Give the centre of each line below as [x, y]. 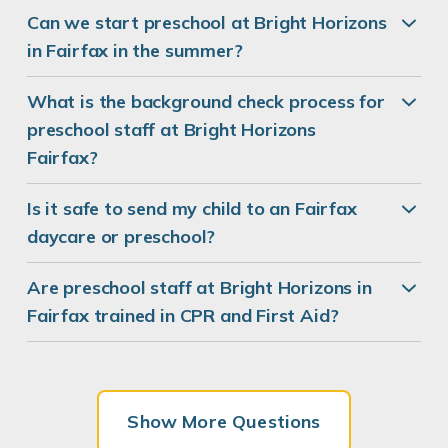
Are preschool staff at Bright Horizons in [199, 288]
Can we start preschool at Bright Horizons [207, 23]
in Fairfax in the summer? [135, 51]
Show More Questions [224, 422]
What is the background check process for [206, 102]
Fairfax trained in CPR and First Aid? [183, 316]
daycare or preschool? [121, 237]
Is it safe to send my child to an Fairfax [192, 209]
